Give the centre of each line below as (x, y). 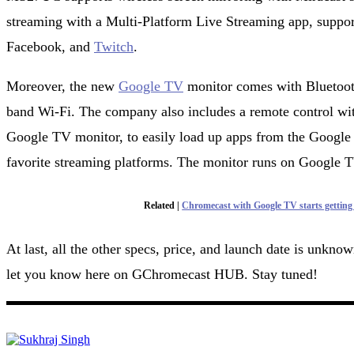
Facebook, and (50, 47)
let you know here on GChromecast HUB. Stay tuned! (162, 274)
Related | (163, 205)
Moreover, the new (62, 87)
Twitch (114, 47)
